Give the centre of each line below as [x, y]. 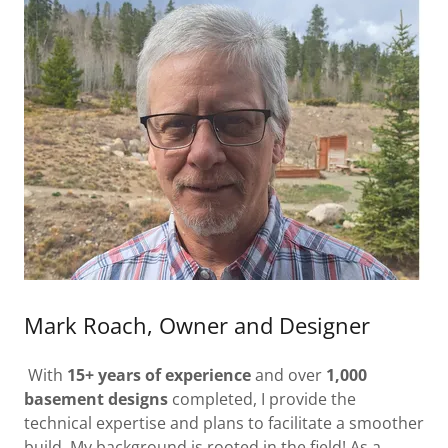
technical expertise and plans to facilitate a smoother [224, 423]
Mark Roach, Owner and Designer [197, 325]
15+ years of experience [159, 375]
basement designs [96, 399]
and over [288, 375]
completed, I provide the [262, 399]
